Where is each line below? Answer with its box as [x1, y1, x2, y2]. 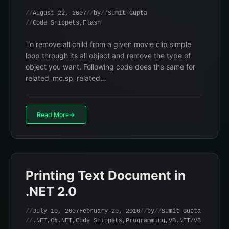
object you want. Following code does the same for [26, 62, 195, 71]
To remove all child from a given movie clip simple [26, 40, 191, 49]
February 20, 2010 [79, 208, 140, 215]
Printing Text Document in [26, 168, 186, 183]
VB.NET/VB [169, 217, 201, 224]
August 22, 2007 [33, 10, 86, 17]
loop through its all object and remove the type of [26, 51, 191, 60]
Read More [37, 111, 69, 119]
